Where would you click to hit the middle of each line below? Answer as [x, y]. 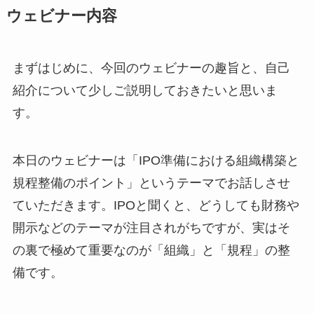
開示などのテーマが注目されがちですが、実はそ [151, 227]
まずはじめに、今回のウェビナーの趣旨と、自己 [151, 68]
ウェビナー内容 [61, 16]
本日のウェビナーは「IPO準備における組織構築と [156, 160]
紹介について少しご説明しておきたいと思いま [145, 91]
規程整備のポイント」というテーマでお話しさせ [151, 183]
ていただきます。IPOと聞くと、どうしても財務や [156, 205]
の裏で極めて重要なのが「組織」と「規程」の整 [151, 250]
